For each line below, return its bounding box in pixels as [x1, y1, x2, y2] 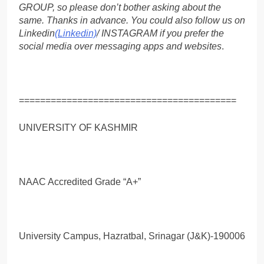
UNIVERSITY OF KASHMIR [19, 122, 138, 133]
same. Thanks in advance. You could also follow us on [19, 15, 245, 25]
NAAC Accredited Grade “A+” [19, 176, 141, 187]
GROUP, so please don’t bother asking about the [19, 2, 221, 12]
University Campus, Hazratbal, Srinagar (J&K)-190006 [19, 230, 245, 241]
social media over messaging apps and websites [19, 41, 222, 51]
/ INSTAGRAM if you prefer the [97, 28, 224, 38]
